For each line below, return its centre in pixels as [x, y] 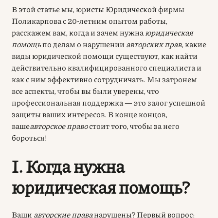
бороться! [29, 137]
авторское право [59, 126]
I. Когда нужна [68, 165]
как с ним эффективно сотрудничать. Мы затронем [104, 79]
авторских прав [154, 44]
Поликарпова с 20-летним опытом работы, [90, 20]
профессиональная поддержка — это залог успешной [109, 102]
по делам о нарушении [83, 44]
